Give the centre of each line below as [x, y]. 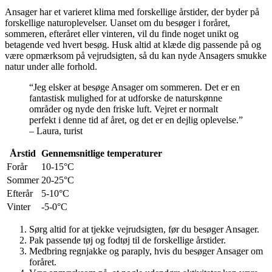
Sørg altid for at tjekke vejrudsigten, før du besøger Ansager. [144, 229]
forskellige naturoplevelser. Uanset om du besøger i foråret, [117, 22]
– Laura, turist [56, 131]
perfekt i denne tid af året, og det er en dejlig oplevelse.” [136, 120]
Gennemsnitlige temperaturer [102, 153]
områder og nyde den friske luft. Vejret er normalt [124, 109]
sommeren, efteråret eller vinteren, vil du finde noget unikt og [122, 33]
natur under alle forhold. [51, 66]
